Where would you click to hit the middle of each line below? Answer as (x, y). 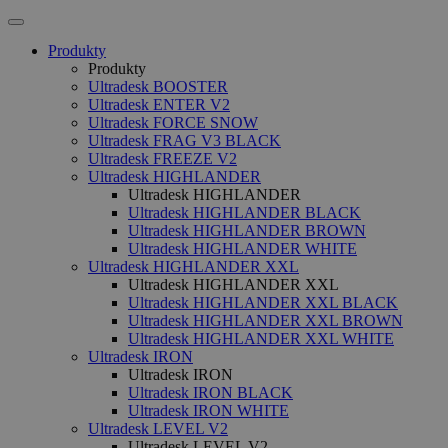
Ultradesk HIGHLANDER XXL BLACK (263, 302)
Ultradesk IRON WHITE (208, 410)
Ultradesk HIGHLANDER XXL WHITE (261, 338)
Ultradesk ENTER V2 (159, 104)
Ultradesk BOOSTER (158, 86)
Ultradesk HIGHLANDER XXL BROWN (265, 320)
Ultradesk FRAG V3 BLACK (184, 140)
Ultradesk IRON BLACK (210, 392)
